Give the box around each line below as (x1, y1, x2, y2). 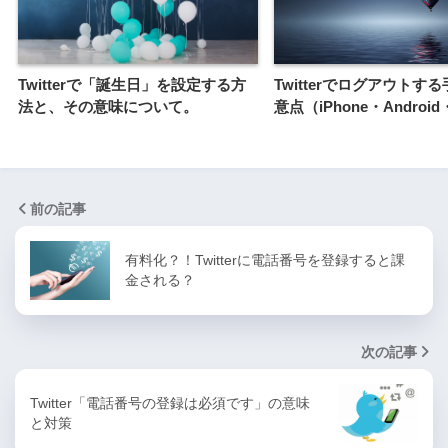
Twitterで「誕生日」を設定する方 (18, 76, 246, 94)
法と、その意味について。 (18, 98, 198, 116)
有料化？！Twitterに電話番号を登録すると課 (125, 252, 405, 269)
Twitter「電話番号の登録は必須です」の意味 (30, 395, 310, 412)
